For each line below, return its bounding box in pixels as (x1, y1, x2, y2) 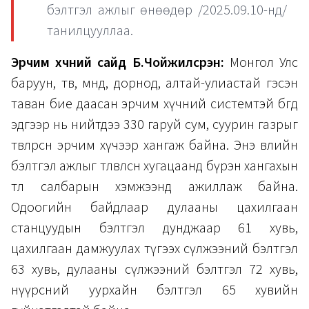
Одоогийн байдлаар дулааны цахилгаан (11, 197, 298, 217)
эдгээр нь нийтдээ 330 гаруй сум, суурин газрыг (11, 114, 298, 134)
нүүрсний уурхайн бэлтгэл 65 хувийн (11, 280, 298, 300)
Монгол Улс (223, 52, 299, 72)
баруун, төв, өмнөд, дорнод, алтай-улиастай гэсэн (11, 73, 298, 93)
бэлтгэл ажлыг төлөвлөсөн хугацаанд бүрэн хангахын (11, 156, 298, 176)
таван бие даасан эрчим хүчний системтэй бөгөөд (11, 94, 298, 114)
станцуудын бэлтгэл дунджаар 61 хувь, (11, 218, 298, 238)
